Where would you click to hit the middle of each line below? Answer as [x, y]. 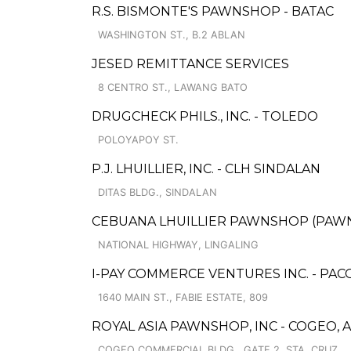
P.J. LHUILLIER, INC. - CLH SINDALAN [206, 169]
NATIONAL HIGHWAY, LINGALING [178, 245]
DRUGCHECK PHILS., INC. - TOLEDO [205, 116]
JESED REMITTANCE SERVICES [190, 64]
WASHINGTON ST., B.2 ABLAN [172, 35]
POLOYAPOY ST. [138, 140]
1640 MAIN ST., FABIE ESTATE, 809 [183, 297]
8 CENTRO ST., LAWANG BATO [173, 87]
